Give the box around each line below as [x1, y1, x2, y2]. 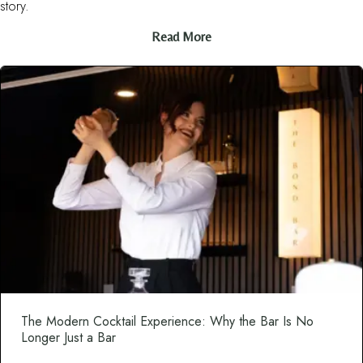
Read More [152, 29, 211, 45]
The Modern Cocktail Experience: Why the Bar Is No [21, 311, 314, 331]
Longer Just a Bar [21, 327, 116, 347]
